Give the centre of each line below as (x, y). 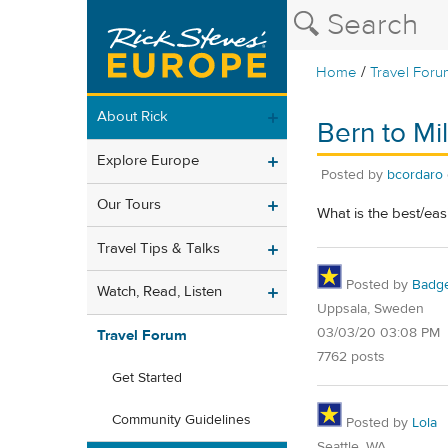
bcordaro (415, 174)
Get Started (147, 378)
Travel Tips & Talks (158, 248)
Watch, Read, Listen (159, 292)
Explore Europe (148, 161)
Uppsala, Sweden (370, 308)
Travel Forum (142, 336)
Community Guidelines (181, 420)
